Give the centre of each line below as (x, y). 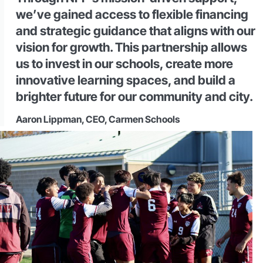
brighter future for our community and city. (134, 97)
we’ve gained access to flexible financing (132, 15)
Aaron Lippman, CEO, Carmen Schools (98, 119)
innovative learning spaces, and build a (126, 80)
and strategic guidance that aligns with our (136, 31)
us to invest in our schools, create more (124, 64)
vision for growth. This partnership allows (131, 48)
